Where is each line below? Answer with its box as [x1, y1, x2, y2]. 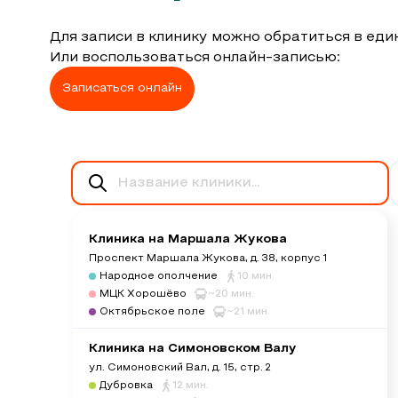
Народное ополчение [99, 272, 218, 281]
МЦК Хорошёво [99, 290, 187, 298]
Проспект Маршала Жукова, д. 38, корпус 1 [89, 254, 327, 263]
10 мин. [237, 272, 275, 281]
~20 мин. [208, 290, 254, 298]
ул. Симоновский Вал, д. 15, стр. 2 [89, 363, 271, 372]
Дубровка [99, 381, 153, 390]
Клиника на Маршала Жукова [89, 234, 287, 245]
